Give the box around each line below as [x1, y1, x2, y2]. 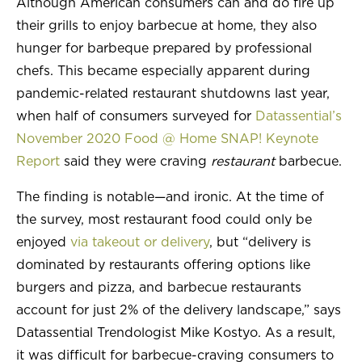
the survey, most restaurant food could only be [16, 213, 312, 227]
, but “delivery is [209, 236, 311, 250]
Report [16, 155, 60, 169]
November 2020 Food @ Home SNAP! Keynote [16, 133, 318, 146]
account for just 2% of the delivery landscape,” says [16, 304, 341, 318]
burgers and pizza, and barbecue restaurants [16, 281, 301, 295]
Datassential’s [255, 110, 342, 124]
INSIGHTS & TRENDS [49, 23, 160, 34]
